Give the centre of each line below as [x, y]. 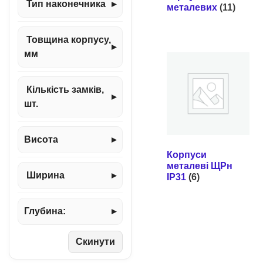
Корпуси [186, 155]
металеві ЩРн [199, 166]
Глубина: [45, 211]
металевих [193, 8]
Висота [41, 139]
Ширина [44, 175]
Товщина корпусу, [68, 40]
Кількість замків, [64, 90]
